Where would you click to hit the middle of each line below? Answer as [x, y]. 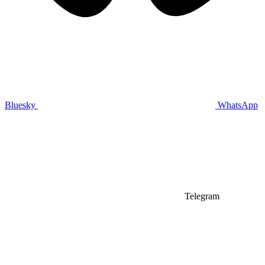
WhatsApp [238, 105]
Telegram [202, 196]
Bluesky [20, 105]
